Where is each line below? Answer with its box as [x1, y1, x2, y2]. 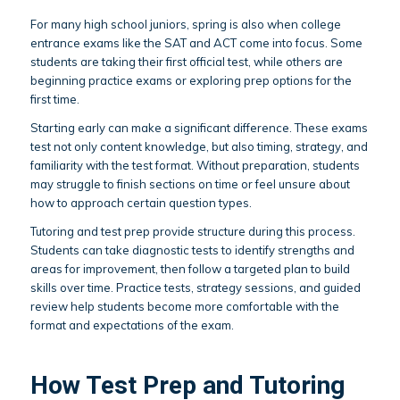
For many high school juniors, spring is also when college [29, 16, 341, 31]
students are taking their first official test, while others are [29, 54, 343, 69]
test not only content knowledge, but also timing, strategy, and [29, 138, 368, 154]
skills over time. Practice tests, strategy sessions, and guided [29, 279, 361, 295]
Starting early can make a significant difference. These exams [29, 120, 368, 135]
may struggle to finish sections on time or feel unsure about [29, 176, 350, 191]
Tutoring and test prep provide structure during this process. [29, 223, 355, 238]
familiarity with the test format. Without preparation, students [29, 157, 360, 172]
